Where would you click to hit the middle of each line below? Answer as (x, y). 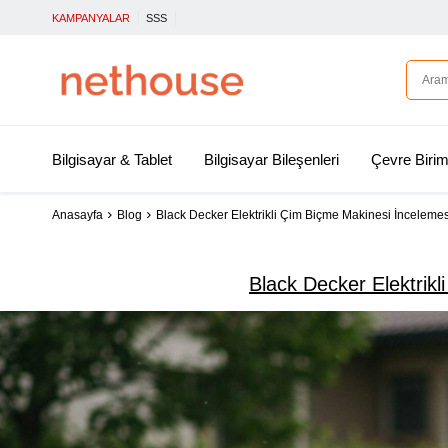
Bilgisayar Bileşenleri (271, 159)
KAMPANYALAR (91, 18)
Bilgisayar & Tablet (112, 159)
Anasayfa (77, 215)
